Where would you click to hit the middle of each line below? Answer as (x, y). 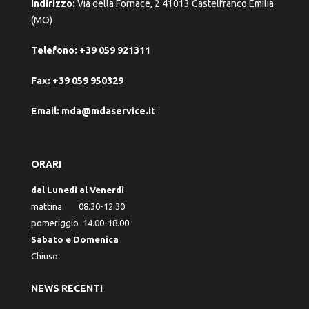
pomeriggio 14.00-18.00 (80, 223)
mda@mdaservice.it (108, 111)
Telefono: (54, 50)
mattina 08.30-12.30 (78, 206)
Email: (45, 111)
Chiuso (44, 256)
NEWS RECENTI (67, 288)
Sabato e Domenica (75, 239)
